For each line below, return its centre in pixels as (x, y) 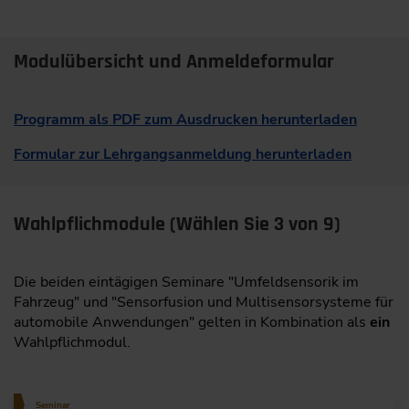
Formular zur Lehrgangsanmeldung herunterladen (183, 155)
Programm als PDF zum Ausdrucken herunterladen (185, 120)
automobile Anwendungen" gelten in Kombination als (192, 322)
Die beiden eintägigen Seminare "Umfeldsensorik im (186, 282)
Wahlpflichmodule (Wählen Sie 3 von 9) (177, 224)
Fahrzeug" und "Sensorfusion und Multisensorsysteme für (204, 302)
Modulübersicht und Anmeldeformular (174, 63)
